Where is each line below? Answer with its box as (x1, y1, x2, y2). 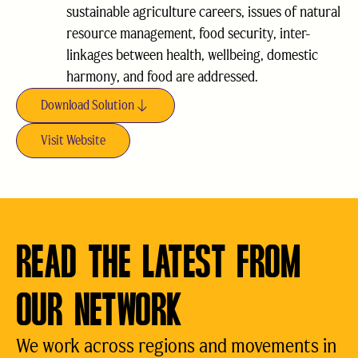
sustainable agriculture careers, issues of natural (66, 3, 340, 21)
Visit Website (41, 133, 105, 148)
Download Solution (41, 97, 134, 113)
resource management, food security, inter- (66, 25, 310, 42)
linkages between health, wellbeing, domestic (66, 46, 318, 64)
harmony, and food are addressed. (66, 68, 258, 86)
